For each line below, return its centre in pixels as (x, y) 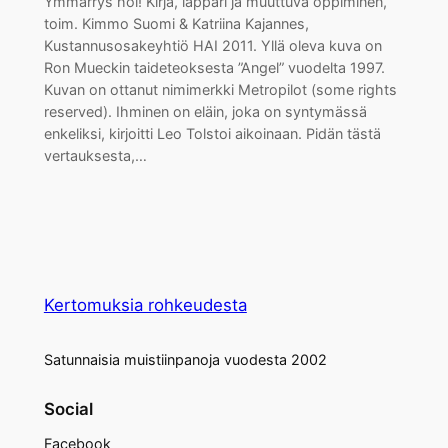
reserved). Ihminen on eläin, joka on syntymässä (205, 112)
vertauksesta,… (95, 156)
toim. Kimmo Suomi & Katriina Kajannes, (176, 24)
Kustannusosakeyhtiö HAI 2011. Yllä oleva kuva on (212, 46)
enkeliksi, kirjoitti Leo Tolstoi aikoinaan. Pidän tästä (212, 134)
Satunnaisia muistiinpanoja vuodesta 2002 (185, 359)
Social (68, 409)
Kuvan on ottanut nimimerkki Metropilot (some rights (220, 90)
